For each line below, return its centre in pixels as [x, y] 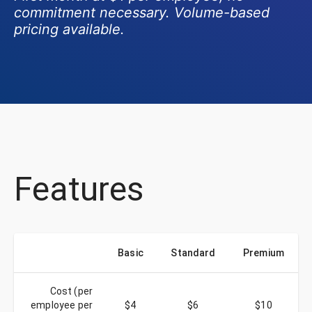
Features [79, 189]
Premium [264, 253]
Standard [193, 253]
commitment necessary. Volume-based [142, 13]
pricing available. [69, 29]
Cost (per [71, 291]
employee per [62, 305]
